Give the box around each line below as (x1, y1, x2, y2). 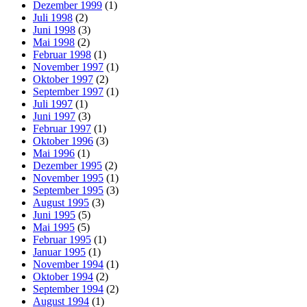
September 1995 (33, 184, 103, 197)
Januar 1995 (33, 246, 86, 258)
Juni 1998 (33, 24, 75, 36)
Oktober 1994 (33, 271, 93, 283)
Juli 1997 (33, 98, 73, 110)
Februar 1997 (33, 123, 91, 135)
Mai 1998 (33, 36, 75, 49)
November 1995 (33, 172, 103, 184)
